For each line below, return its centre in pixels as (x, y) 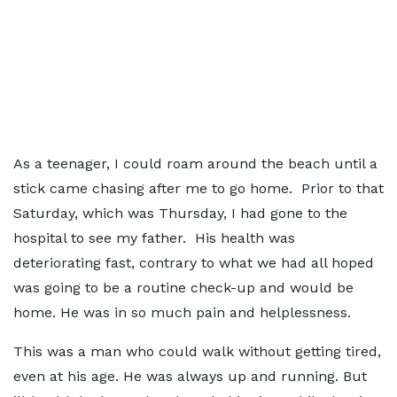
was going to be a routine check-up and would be (183, 288)
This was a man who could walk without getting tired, (197, 351)
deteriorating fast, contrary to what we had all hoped (194, 263)
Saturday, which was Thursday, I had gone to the (180, 213)
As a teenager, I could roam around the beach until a (195, 163)
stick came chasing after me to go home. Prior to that (198, 188)
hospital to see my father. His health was (154, 238)
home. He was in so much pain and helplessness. (182, 312)
